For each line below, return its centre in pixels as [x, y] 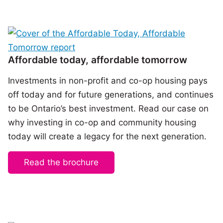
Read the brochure [61, 162]
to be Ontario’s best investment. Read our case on [108, 109]
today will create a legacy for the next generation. [107, 137]
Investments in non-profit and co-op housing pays [108, 81]
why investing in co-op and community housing [102, 123]
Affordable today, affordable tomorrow [98, 60]
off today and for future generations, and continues [111, 95]
